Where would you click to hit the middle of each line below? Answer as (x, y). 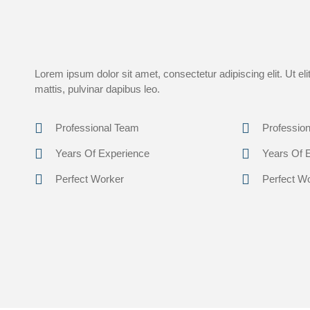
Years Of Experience (102, 154)
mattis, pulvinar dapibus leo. (97, 89)
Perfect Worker (90, 179)
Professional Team (97, 128)
